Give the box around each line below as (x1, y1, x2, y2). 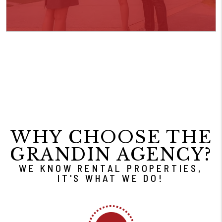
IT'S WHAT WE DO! (57, 171, 165, 184)
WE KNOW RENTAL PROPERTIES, (19, 162, 203, 174)
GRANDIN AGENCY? (9, 143, 213, 165)
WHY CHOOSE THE (10, 126, 212, 148)
